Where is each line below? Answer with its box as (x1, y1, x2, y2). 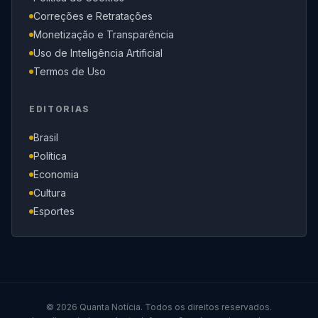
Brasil (33, 131, 58, 143)
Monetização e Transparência (33, 28, 174, 40)
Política (33, 149, 67, 162)
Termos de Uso (33, 65, 106, 77)
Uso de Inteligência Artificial (33, 46, 163, 59)
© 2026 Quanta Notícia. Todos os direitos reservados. (46, 301, 272, 312)
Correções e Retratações (33, 9, 153, 22)
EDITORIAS (29, 103, 91, 114)
